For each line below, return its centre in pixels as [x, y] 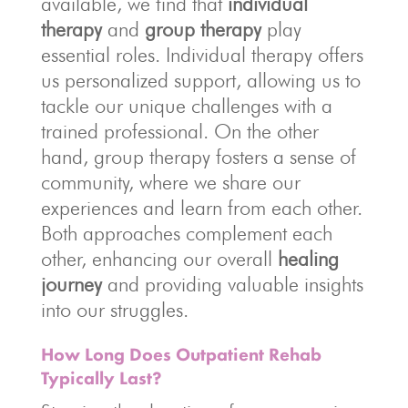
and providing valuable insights [232, 285]
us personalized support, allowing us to [200, 81]
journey [71, 285]
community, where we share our [170, 183]
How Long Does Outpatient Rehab [181, 355]
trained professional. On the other [179, 132]
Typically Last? [101, 378]
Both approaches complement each [186, 234]
